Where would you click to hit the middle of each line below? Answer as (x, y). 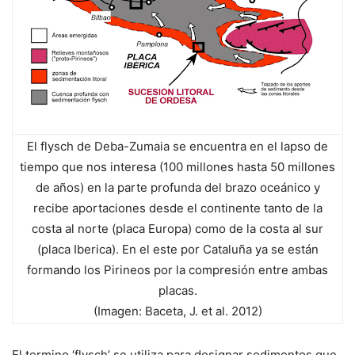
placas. (177, 291)
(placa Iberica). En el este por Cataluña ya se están (177, 250)
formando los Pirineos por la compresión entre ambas (177, 270)
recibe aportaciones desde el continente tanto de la (177, 208)
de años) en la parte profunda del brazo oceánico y (177, 188)
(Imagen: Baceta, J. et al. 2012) (177, 311)
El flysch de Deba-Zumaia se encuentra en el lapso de (177, 147)
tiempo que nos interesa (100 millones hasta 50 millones (177, 167)
